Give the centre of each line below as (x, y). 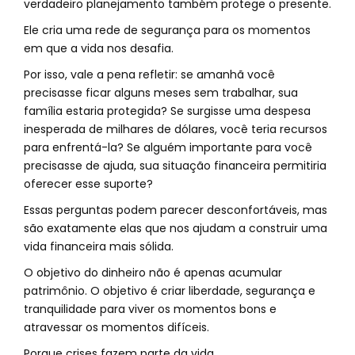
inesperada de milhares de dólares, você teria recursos (176, 129)
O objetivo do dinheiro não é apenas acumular (153, 272)
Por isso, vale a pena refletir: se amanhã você (149, 74)
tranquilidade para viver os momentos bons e (150, 309)
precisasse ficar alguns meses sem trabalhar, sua (161, 92)
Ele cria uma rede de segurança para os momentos (167, 30)
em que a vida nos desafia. (99, 48)
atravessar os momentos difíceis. (116, 327)
